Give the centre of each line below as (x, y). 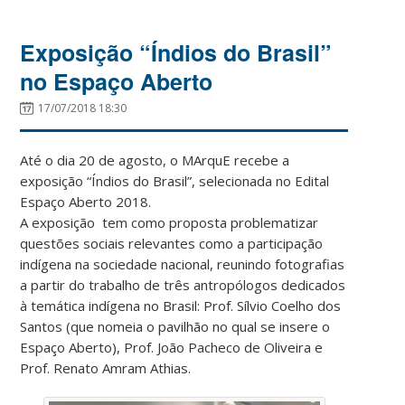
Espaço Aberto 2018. (86, 202)
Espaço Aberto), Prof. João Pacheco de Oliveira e (172, 348)
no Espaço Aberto (117, 82)
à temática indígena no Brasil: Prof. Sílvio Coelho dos (181, 306)
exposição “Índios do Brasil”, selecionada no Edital (175, 181)
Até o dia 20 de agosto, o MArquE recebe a (155, 160)
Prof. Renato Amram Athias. (106, 368)
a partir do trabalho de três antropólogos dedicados (183, 285)
